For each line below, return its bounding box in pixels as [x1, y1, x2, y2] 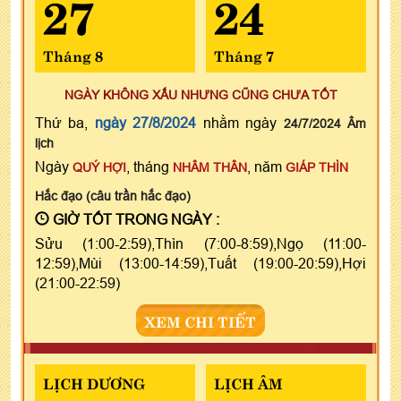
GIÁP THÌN [286, 159, 348, 175]
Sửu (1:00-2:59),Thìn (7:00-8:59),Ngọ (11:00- [35, 235, 366, 252]
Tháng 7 [213, 43, 274, 65]
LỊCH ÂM [213, 371, 283, 393]
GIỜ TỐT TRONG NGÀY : [49, 210, 219, 227]
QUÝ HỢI [73, 159, 126, 175]
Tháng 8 [43, 43, 103, 65]
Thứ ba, [35, 114, 95, 131]
